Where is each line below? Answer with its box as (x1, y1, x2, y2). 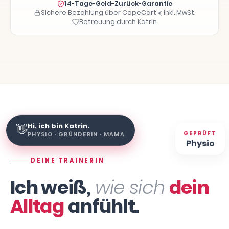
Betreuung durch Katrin (79, 17, 157, 26)
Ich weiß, (10, 174, 91, 200)
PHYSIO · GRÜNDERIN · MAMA (28, 126, 125, 134)
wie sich (95, 174, 165, 200)
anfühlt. (68, 193, 139, 219)
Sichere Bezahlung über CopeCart (41, 8, 156, 17)
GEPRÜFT (184, 128, 217, 137)
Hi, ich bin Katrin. (28, 117, 89, 127)
